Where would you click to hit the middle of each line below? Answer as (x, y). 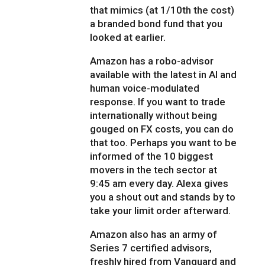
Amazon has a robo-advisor (152, 61)
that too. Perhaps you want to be (164, 143)
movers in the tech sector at (154, 170)
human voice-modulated (145, 88)
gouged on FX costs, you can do (162, 129)
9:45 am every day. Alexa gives (159, 184)
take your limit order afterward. (161, 211)
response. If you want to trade (158, 102)
